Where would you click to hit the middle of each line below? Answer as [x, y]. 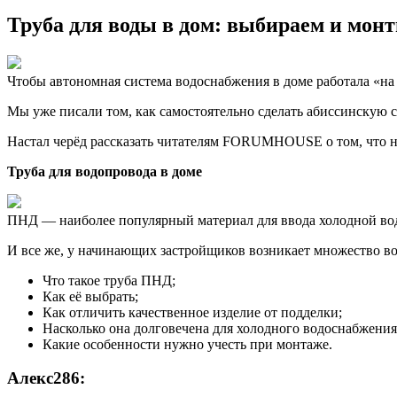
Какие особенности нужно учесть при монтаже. [187, 344]
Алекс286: [46, 378]
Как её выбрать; [90, 296]
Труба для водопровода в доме [105, 171]
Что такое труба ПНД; [109, 280]
